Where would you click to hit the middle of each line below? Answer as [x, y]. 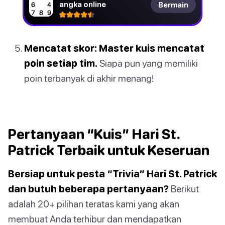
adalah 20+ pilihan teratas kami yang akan [94, 204]
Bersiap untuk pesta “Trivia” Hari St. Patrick [113, 174]
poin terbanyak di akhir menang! [89, 78]
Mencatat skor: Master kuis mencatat [114, 48]
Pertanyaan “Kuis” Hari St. [94, 134]
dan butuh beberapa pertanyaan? [88, 189]
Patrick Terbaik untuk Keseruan [109, 150]
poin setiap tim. [61, 63]
